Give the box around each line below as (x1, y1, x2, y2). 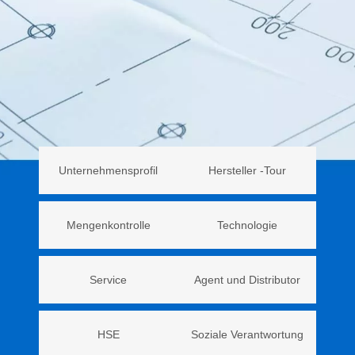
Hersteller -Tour (208, 164, 286, 177)
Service (90, 273, 127, 286)
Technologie (216, 219, 277, 231)
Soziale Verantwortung (190, 328, 303, 341)
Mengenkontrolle (66, 219, 151, 231)
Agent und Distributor (193, 273, 300, 286)
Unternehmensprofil (59, 164, 158, 177)
